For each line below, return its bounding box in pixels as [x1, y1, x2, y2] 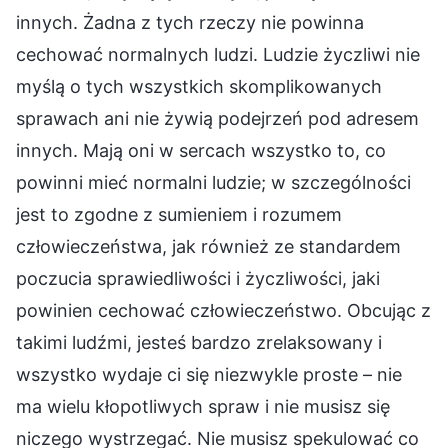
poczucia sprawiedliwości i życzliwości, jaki [16, 267, 380, 289]
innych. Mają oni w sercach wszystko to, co [16, 139, 386, 161]
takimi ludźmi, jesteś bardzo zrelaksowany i [16, 331, 382, 353]
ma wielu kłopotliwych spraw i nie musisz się [16, 395, 390, 417]
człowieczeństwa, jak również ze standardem [16, 235, 401, 257]
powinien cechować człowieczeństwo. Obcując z [16, 299, 431, 321]
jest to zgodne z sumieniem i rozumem [16, 203, 342, 225]
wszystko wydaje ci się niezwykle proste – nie [16, 363, 402, 385]
